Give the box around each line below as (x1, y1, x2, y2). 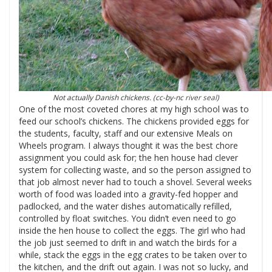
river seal (185, 92, 217, 102)
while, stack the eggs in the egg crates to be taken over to (19, 249, 247, 260)
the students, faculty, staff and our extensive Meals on (19, 127, 233, 139)
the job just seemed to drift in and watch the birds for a (19, 237, 237, 248)
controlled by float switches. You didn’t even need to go (19, 212, 236, 224)
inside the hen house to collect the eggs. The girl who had (19, 225, 245, 236)
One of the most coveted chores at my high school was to (19, 103, 249, 115)
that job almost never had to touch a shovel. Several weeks (19, 176, 252, 188)
